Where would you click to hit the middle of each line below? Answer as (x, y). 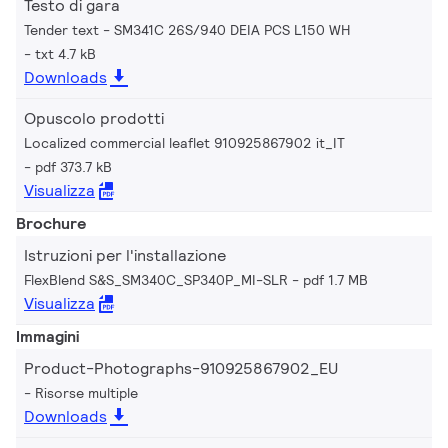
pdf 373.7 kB (73, 166)
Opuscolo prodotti (94, 118)
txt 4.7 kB (65, 53)
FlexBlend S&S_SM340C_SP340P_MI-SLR (156, 279)
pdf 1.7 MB (335, 279)
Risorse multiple (86, 392)
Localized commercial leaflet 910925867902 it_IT (184, 142)
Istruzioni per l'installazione (125, 255)
